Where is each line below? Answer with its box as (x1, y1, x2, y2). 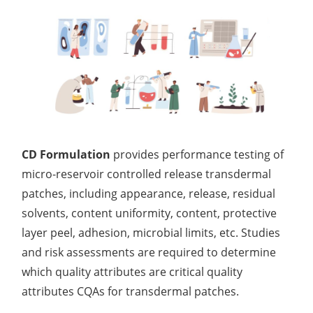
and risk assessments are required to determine (22, 244, 277, 260)
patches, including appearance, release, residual (22, 185, 276, 201)
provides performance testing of (110, 146, 284, 162)
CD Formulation (22, 146, 111, 162)
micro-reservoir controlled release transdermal (22, 166, 272, 182)
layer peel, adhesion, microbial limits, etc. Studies (22, 224, 281, 240)
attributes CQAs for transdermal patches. (22, 283, 240, 299)
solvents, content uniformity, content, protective (22, 205, 277, 221)
